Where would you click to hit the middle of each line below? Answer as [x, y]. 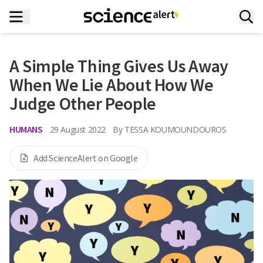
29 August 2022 [78, 129]
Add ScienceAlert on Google [86, 158]
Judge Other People [83, 103]
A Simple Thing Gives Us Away [119, 66]
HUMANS [26, 129]
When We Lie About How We [112, 85]
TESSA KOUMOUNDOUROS [176, 129]
